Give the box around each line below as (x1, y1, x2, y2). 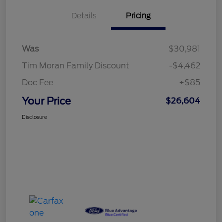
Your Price (22, 95, 71, 107)
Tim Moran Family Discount (22, 60, 129, 70)
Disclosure (22, 113, 47, 120)
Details (71, 11, 97, 20)
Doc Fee (22, 77, 53, 87)
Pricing (126, 11, 151, 20)
